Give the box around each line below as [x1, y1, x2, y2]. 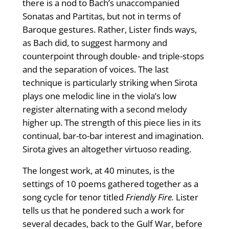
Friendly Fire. [125, 191, 174, 203]
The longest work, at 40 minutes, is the [22, 165, 175, 177]
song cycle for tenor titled [22, 191, 126, 203]
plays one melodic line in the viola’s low [22, 90, 176, 102]
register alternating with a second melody [22, 103, 187, 116]
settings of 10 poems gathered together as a [22, 178, 198, 190]
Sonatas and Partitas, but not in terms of [22, 10, 181, 22]
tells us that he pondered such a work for [22, 204, 185, 217]
